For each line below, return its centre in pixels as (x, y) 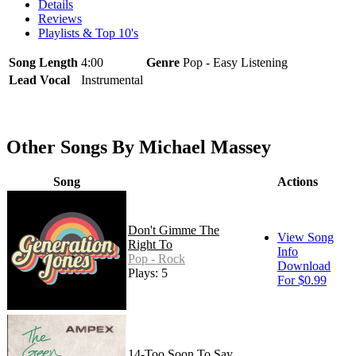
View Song (306, 237)
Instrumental (112, 79)
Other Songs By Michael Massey (139, 147)
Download (304, 265)
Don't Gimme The (174, 230)
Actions (297, 181)
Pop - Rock (157, 258)
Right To (150, 244)
